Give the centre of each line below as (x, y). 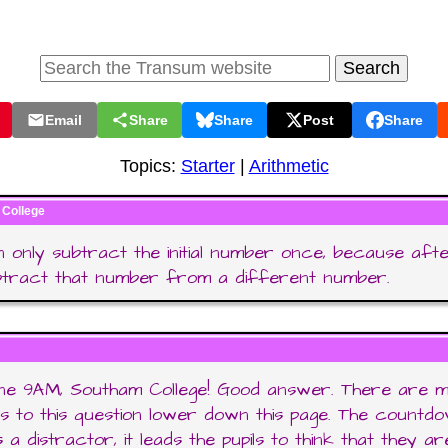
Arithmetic (288, 166)
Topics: (150, 166)
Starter (207, 166)
